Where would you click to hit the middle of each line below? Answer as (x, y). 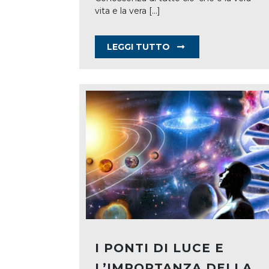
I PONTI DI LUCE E (159, 248)
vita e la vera (122, 11)
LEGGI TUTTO (140, 47)
